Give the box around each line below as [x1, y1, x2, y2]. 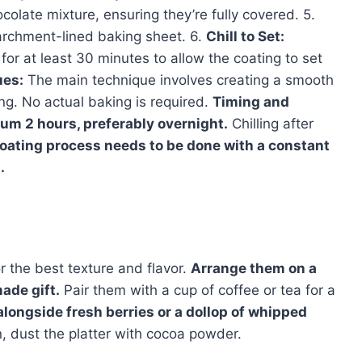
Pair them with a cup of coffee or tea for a [60, 281, 335, 298]
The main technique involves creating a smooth [23, 71, 334, 88]
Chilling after [228, 115, 314, 132]
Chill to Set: [206, 27, 284, 44]
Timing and [213, 93, 289, 110]
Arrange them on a [191, 259, 317, 276]
